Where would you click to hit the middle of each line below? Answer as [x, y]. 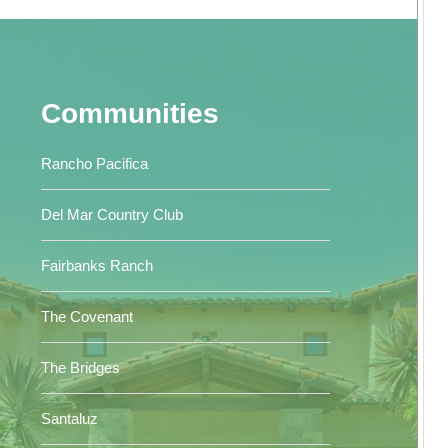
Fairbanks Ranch [96, 265]
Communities [129, 113]
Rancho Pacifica [94, 163]
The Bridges [80, 367]
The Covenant [86, 316]
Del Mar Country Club [111, 214]
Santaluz [69, 418]
